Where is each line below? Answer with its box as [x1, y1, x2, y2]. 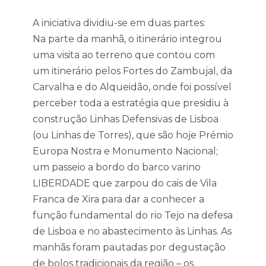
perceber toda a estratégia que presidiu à [33, 97, 229, 109]
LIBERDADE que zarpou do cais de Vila [33, 178, 217, 189]
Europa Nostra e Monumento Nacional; [33, 145, 218, 157]
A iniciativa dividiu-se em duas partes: [33, 17, 205, 28]
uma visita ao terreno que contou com [33, 49, 215, 61]
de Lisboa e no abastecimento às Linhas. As [33, 226, 232, 237]
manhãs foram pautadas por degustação [33, 242, 226, 253]
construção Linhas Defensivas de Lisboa [33, 113, 218, 125]
